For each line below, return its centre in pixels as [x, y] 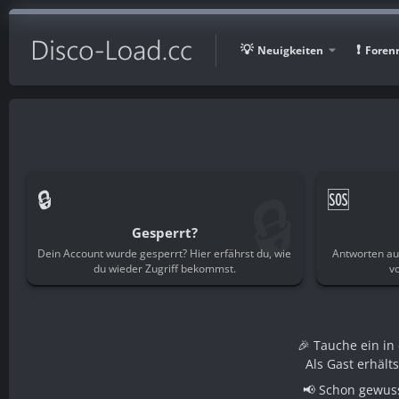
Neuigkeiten [290, 50]
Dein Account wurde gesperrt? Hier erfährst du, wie [165, 253]
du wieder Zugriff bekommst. [164, 268]
